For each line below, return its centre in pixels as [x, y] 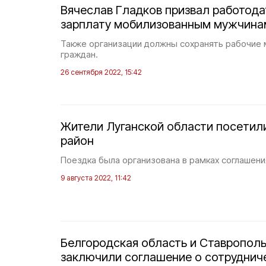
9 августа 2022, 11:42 [96, 178]
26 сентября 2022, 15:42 [101, 72]
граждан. [79, 54]
